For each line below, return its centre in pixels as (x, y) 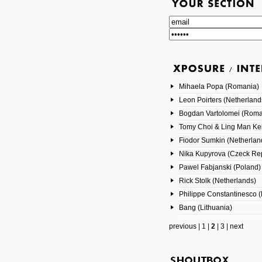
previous (182, 226)
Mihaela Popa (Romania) (219, 87)
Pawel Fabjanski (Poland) (220, 167)
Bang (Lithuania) (205, 208)
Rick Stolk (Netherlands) (217, 181)
